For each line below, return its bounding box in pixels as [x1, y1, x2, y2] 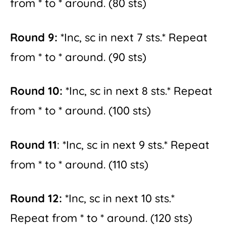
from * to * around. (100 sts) [10, 103, 151, 118]
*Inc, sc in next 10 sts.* [62, 191, 175, 206]
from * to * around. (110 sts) [10, 157, 148, 172]
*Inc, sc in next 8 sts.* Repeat [63, 84, 212, 98]
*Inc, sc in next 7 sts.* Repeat [58, 30, 207, 44]
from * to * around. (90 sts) [10, 49, 146, 64]
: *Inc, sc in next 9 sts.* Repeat [57, 137, 209, 152]
